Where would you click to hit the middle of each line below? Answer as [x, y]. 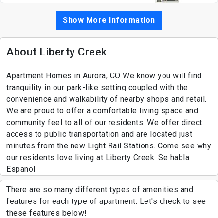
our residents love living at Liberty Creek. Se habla [98, 158]
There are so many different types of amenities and [100, 190]
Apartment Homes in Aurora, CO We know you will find [104, 76]
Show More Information [109, 20]
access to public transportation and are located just [99, 134]
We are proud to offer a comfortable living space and [102, 111]
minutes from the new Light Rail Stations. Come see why [109, 146]
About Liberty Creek [57, 52]
